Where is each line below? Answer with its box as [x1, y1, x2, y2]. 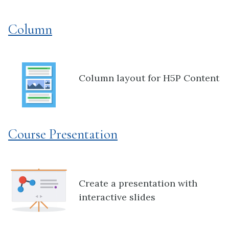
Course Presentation [8, 126, 118, 143]
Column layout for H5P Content [79, 72, 219, 84]
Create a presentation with [79, 177, 197, 189]
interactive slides [79, 191, 155, 203]
